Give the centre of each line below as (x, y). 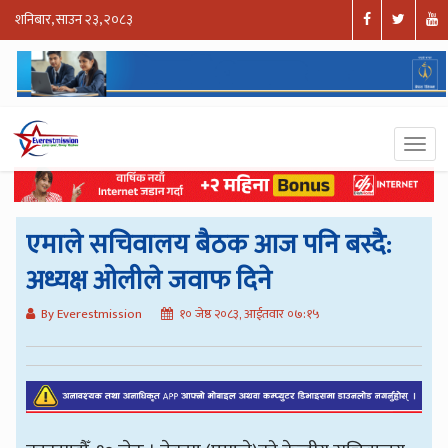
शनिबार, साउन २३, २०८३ (74, 20)
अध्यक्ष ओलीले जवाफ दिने (149, 280)
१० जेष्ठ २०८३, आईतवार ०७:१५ (250, 313)
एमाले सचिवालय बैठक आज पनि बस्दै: (209, 244)
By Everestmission (92, 313)
